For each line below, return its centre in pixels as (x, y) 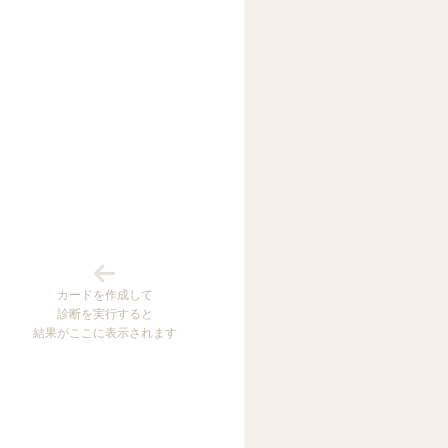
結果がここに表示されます (104, 332)
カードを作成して (104, 294)
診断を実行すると (104, 313)
